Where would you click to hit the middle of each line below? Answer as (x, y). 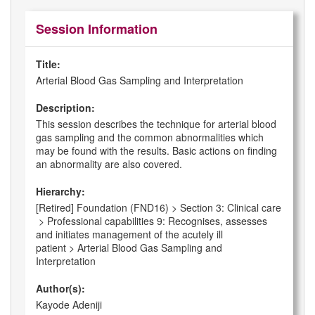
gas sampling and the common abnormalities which (150, 137)
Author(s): (60, 289)
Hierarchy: (60, 192)
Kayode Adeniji (69, 305)
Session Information (97, 29)
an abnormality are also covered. (109, 164)
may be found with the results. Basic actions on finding (156, 151)
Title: (48, 64)
